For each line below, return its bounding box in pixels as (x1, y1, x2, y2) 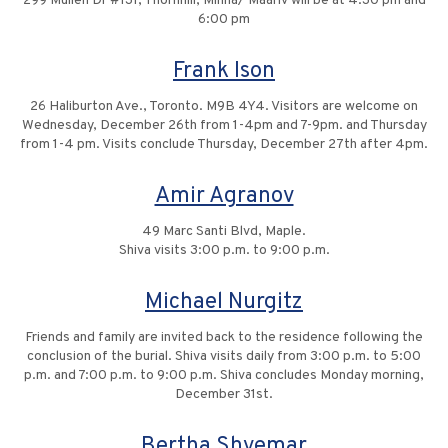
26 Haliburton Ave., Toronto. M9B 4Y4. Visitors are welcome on (30, 98, 418, 116)
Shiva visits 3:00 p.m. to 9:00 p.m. (118, 242, 330, 260)
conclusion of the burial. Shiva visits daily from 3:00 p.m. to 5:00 (27, 348, 421, 366)
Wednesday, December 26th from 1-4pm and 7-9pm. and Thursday (21, 117, 427, 135)
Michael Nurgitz (145, 288, 303, 318)
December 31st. (175, 386, 273, 404)
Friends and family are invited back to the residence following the (25, 329, 423, 347)
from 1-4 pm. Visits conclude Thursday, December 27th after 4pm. (20, 136, 428, 154)
